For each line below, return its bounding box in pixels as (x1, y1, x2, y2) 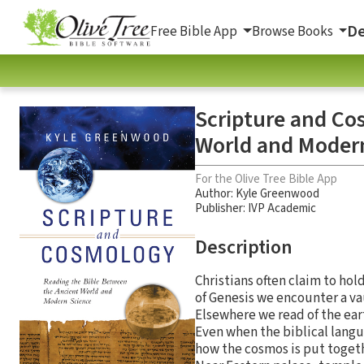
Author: (195, 184, 236, 202)
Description (195, 232, 292, 262)
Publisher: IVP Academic (195, 199, 316, 217)
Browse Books (251, 21, 336, 41)
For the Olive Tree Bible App (195, 170, 337, 188)
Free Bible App (150, 21, 240, 41)
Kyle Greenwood (236, 184, 319, 202)
